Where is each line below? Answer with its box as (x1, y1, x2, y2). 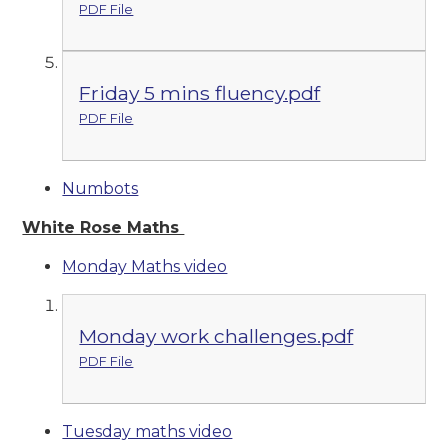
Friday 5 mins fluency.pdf (79, 81, 321, 106)
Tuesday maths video (62, 421, 233, 441)
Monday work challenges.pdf (79, 323, 354, 348)
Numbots (62, 179, 139, 199)
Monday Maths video (62, 257, 228, 277)
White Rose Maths (22, 218, 185, 238)
